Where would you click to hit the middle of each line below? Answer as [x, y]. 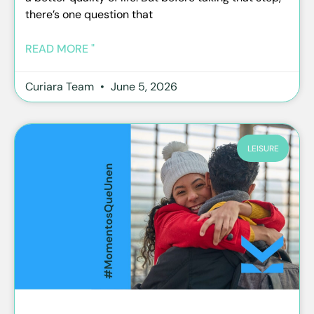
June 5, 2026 [143, 87]
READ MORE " [60, 49]
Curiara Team [61, 87]
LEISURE [263, 148]
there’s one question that [89, 15]
